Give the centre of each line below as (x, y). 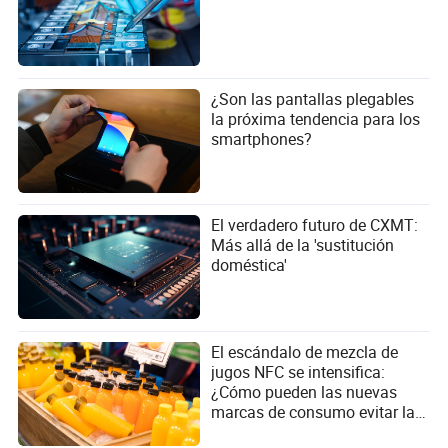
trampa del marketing (287, 432)
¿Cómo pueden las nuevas (304, 392)
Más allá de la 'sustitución (303, 245)
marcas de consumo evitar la (313, 412)
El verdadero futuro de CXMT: (315, 225)
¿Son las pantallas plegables (313, 98)
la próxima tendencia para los (316, 118)
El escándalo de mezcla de (305, 352)
